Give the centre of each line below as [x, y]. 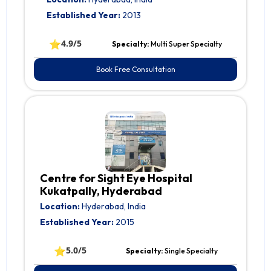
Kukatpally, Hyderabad [101, 191]
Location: [60, 207]
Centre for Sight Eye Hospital [116, 178]
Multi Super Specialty [186, 44]
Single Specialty [191, 251]
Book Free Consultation [135, 70]
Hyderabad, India [113, 207]
